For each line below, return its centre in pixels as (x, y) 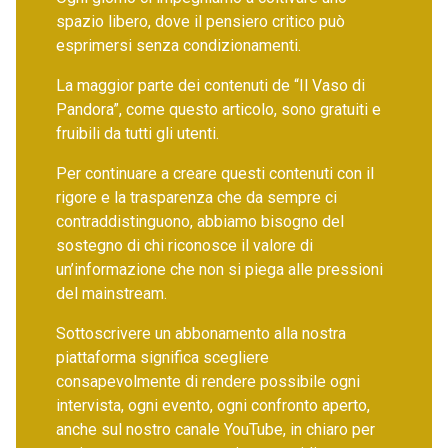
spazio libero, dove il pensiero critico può (200, 21)
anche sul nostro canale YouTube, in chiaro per (215, 429)
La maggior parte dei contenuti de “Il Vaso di (210, 85)
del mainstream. (111, 293)
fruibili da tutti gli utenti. (137, 133)
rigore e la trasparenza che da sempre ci (196, 197)
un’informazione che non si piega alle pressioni (219, 269)
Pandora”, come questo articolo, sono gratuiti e (218, 109)
